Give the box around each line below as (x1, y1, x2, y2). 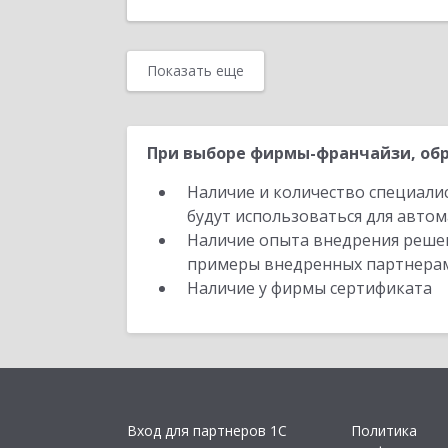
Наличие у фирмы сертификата (187, 277, 436, 299)
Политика (351, 421, 417, 441)
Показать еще (147, 61, 244, 80)
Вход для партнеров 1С (127, 421, 287, 441)
